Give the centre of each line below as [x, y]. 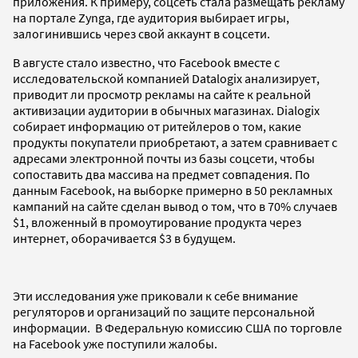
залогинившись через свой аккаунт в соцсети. [141, 33]
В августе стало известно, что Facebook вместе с [146, 62]
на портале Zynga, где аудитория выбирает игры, [151, 17]
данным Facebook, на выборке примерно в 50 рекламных [173, 190]
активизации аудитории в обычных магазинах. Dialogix [166, 110]
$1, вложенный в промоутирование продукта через [157, 222]
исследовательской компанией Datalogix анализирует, [166, 78]
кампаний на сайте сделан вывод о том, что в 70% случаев [175, 206]
